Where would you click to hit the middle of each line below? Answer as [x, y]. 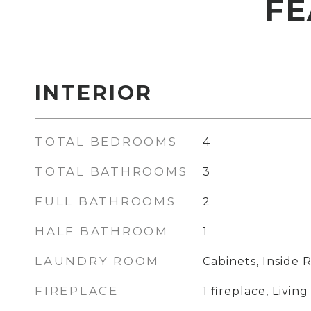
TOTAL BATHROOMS [111, 171]
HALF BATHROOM [102, 231]
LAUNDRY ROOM [97, 261]
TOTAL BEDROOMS [106, 142]
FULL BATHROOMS [106, 201]
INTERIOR [94, 93]
